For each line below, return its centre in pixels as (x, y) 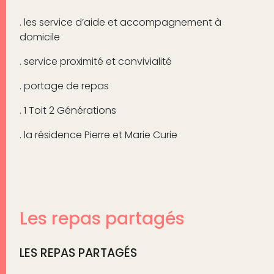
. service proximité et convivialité (95, 61)
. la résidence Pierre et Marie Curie (98, 135)
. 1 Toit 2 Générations (68, 110)
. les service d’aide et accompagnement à (120, 22)
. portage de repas (64, 86)
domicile (39, 37)
